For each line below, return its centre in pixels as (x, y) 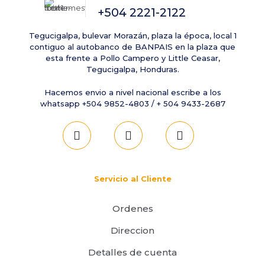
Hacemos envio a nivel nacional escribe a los (132, 92)
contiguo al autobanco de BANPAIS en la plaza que (132, 47)
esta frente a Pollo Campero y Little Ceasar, (132, 58)
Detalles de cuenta (132, 252)
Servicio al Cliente (132, 179)
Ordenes (132, 209)
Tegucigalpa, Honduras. (132, 69)
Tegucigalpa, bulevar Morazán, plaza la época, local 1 (132, 35)
